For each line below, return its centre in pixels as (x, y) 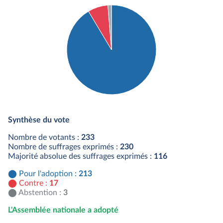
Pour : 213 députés (105, 113)
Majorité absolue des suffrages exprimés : (81, 156)
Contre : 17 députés (106, 122)
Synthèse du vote (39, 120)
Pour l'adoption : (49, 174)
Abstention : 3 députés (111, 132)
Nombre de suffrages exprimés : (64, 147)
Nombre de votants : (45, 137)
